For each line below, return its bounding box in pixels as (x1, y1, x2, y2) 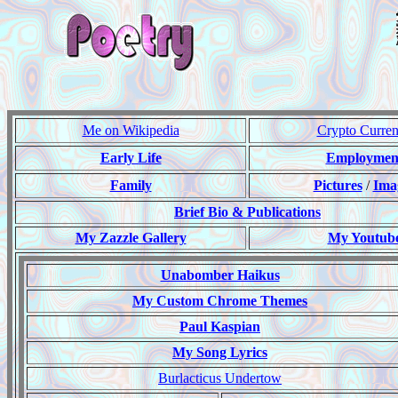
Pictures (313, 178, 362, 193)
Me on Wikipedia (82, 123, 179, 138)
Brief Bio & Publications (174, 204, 321, 219)
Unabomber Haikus (160, 267, 280, 283)
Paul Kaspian (179, 319, 260, 334)
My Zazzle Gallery (75, 230, 187, 245)
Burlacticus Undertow (158, 370, 282, 386)
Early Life (99, 150, 162, 165)
